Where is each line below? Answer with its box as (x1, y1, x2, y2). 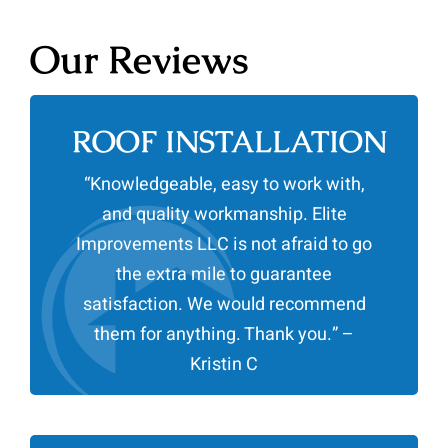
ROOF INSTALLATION (71, 122, 387, 162)
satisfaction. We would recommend (82, 291, 366, 319)
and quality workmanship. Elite (101, 201, 347, 229)
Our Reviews (29, 35, 248, 84)
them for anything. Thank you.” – (94, 321, 354, 349)
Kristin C (190, 351, 258, 379)
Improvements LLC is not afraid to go (76, 231, 372, 259)
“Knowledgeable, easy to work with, (83, 171, 365, 199)
